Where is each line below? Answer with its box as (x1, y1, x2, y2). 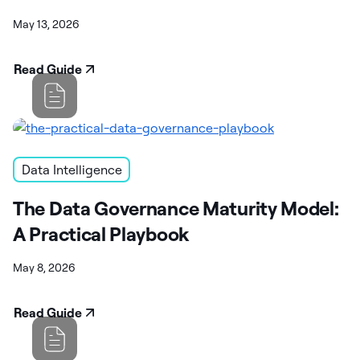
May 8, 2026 (13, 260, 76, 275)
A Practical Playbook (13, 221, 189, 246)
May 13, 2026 (13, 16, 80, 31)
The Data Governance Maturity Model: (13, 195, 339, 220)
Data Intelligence (21, 161, 122, 178)
